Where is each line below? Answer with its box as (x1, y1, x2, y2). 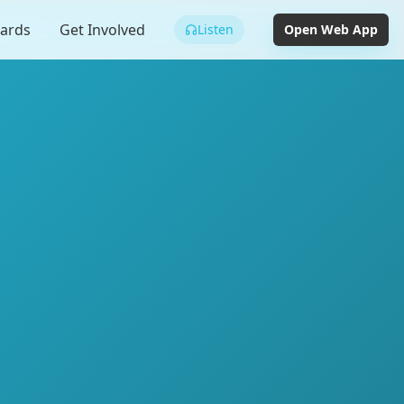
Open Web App (284, 21, 378, 38)
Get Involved (60, 20, 145, 40)
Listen (197, 21, 234, 38)
